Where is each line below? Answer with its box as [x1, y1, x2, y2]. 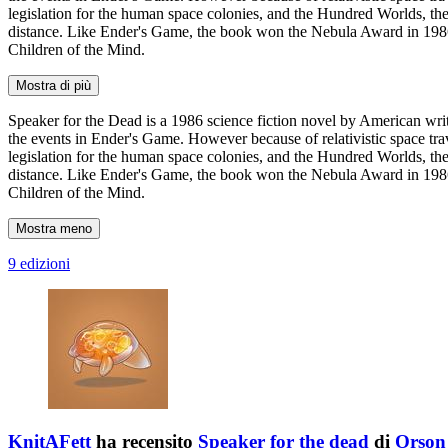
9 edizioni [8, 254, 70, 272]
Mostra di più [16, 77, 91, 93]
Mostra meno [16, 220, 92, 236]
